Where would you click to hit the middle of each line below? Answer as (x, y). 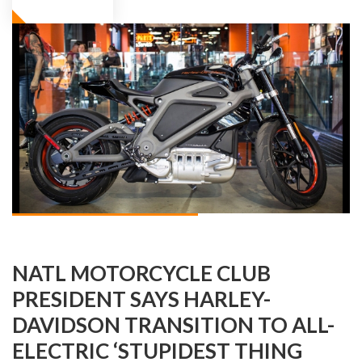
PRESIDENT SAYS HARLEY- (141, 299)
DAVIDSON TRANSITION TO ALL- (173, 324)
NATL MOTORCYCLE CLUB (141, 273)
